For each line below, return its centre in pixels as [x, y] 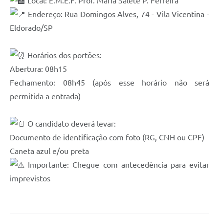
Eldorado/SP [31, 28]
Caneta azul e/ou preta [49, 151]
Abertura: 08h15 [38, 69]
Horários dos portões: [64, 55]
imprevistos [30, 179]
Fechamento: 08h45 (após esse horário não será [109, 83]
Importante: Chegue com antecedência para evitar [117, 165]
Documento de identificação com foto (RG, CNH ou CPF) [107, 138]
